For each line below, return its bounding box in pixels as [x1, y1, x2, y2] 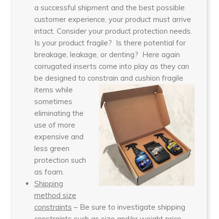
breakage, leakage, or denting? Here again [34, 49, 180, 59]
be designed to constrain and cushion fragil [34, 73, 179, 83]
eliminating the [34, 108, 84, 118]
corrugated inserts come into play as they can [34, 61, 189, 71]
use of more [34, 120, 75, 130]
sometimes [34, 96, 72, 106]
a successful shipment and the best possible [34, 2, 185, 12]
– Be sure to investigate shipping [72, 202, 185, 212]
